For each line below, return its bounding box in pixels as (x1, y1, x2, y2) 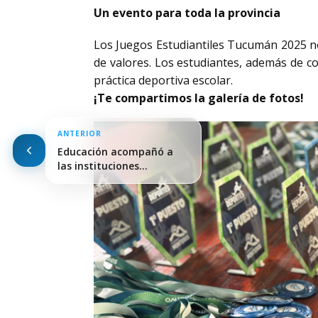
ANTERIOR (57, 128, 102, 138)
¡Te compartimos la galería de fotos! (94, 90, 304, 106)
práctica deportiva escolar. (94, 72, 233, 88)
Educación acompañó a (57, 145, 173, 158)
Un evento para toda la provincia (94, 5, 280, 21)
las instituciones (57, 159, 139, 172)
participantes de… (57, 173, 148, 187)
